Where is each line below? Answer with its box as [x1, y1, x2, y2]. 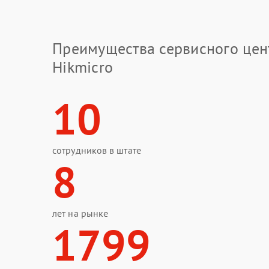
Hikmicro [52, 57, 113, 77]
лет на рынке [52, 207, 109, 219]
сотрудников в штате [52, 144, 141, 156]
